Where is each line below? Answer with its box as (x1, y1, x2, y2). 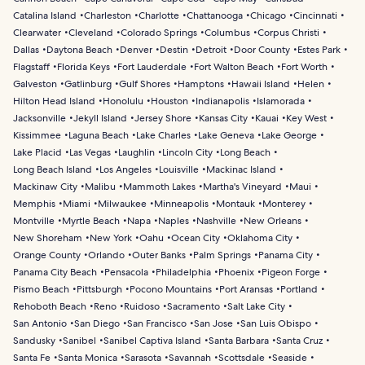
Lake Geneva (198, 128, 254, 142)
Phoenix (218, 265, 254, 279)
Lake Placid (13, 145, 62, 159)
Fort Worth (281, 59, 328, 73)
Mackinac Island (206, 162, 276, 176)
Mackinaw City (13, 179, 77, 193)
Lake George (262, 128, 317, 142)
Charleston (84, 8, 131, 22)
